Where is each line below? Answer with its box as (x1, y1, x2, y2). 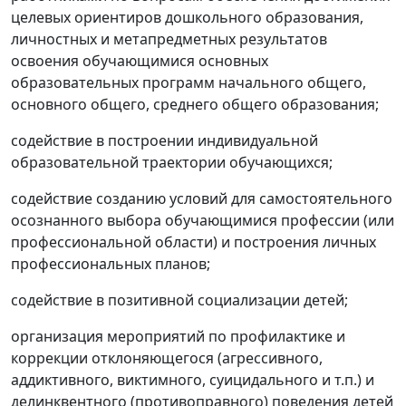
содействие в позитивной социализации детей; (11, 290, 348, 311)
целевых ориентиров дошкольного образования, (11, 7, 363, 28)
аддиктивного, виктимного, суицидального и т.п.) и (11, 370, 374, 391)
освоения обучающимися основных (11, 51, 268, 72)
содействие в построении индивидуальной (11, 130, 318, 151)
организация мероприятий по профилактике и (11, 326, 345, 347)
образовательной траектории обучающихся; (11, 152, 333, 173)
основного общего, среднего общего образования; (11, 94, 379, 115)
